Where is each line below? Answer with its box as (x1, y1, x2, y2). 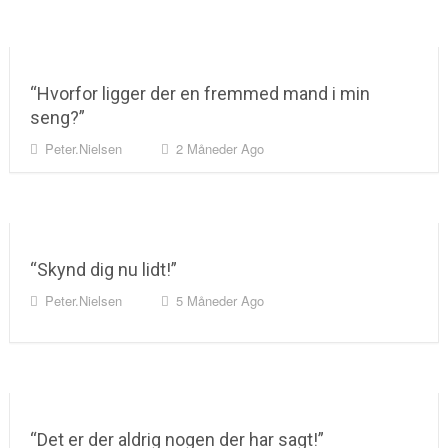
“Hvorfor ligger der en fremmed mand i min (29, 83, 370, 104)
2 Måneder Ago (175, 139, 264, 158)
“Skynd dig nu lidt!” (29, 259, 177, 280)
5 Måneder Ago (175, 291, 264, 310)
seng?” (29, 107, 85, 128)
